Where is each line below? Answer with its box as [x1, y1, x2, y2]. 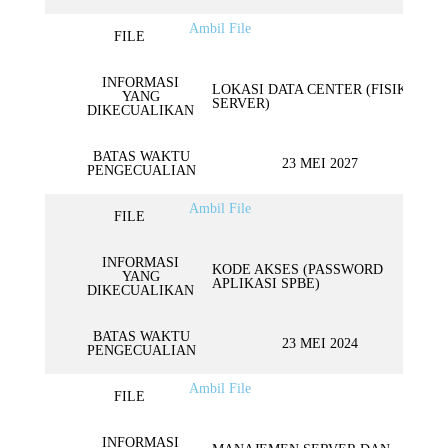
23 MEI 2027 [282, 156, 358, 171]
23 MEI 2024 [282, 336, 358, 351]
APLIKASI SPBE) [212, 276, 320, 291]
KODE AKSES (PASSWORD [212, 262, 383, 277]
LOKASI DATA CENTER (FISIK [212, 82, 407, 97]
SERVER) [212, 96, 270, 111]
